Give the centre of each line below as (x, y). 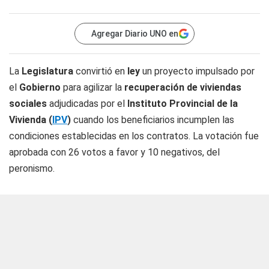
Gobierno (40, 87)
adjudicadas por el (87, 104)
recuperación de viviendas (183, 87)
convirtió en (100, 71)
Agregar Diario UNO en (135, 34)
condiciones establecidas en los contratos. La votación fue (134, 136)
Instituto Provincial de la (183, 104)
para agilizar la (92, 87)
